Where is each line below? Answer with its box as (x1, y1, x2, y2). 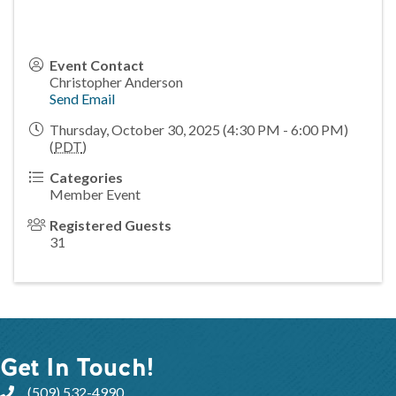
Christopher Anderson (49, 72, 183, 90)
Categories (49, 168, 123, 186)
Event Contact (49, 56, 144, 73)
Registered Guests (49, 216, 171, 233)
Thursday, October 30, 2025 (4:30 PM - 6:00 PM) (49, 120, 348, 138)
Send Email (49, 89, 115, 107)
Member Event (49, 185, 141, 202)
